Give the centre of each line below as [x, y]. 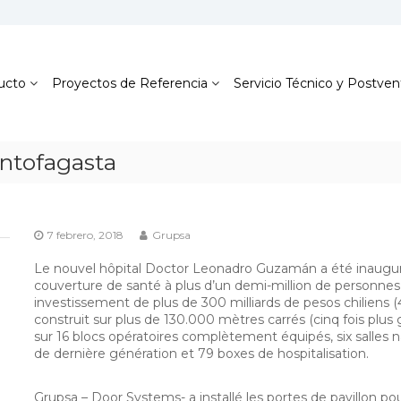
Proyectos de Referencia [129, 83]
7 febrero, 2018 [85, 235]
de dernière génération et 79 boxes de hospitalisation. [201, 354]
